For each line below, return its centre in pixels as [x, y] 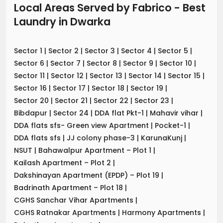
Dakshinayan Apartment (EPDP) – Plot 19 [88, 175]
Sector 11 [30, 75]
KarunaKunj [163, 138]
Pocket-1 [171, 125]
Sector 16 [31, 88]
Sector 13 [107, 75]
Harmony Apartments [163, 212]
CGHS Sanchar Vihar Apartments [75, 200]
